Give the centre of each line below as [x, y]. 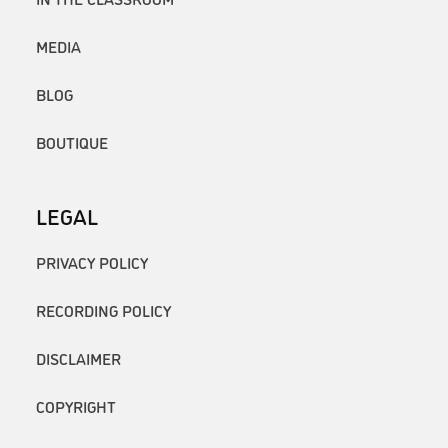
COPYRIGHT [76, 405]
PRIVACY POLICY [92, 261]
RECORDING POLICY [103, 309]
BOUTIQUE [72, 142]
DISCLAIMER [78, 357]
